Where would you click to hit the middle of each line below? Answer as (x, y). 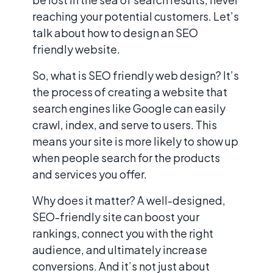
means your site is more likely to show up (135, 141)
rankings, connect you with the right (123, 233)
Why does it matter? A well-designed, (129, 200)
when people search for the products (126, 157)
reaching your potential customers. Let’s (136, 16)
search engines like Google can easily (129, 108)
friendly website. (76, 49)
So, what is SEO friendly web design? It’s (136, 75)
